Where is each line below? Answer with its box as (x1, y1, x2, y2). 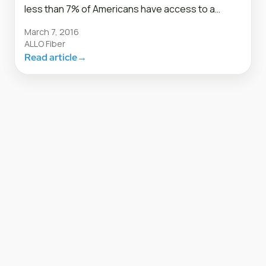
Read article (24, 51, 77, 64)
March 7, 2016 (24, 26, 79, 38)
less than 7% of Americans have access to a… (24, 2, 220, 16)
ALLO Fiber (24, 38, 65, 50)
